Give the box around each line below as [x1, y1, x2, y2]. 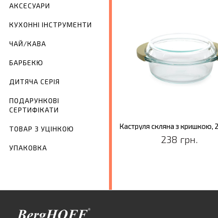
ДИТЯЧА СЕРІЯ [9, 77, 60, 86]
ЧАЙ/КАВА [9, 39, 46, 48]
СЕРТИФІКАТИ [9, 106, 59, 114]
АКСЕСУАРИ [9, 1, 50, 10]
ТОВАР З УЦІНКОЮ [9, 125, 74, 133]
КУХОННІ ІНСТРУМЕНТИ [9, 20, 92, 29]
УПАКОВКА [9, 144, 47, 152]
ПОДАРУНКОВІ [9, 96, 59, 105]
